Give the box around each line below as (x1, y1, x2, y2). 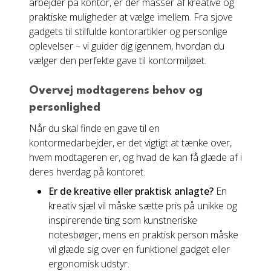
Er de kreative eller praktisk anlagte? (48, 184, 214, 198)
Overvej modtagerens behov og (29, 85, 203, 96)
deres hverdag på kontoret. (29, 165, 145, 178)
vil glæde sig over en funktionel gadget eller (48, 243, 230, 256)
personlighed (29, 102, 100, 113)
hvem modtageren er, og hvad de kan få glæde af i (29, 151, 242, 164)
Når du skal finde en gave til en (29, 122, 160, 135)
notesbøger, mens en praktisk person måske (48, 228, 238, 241)
